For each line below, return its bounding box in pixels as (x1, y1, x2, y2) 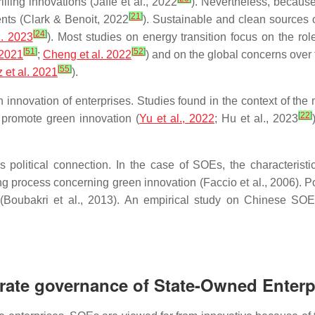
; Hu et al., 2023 (214, 112, 298, 124)
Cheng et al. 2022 (43, 49, 131, 60)
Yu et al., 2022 (139, 112, 214, 124)
